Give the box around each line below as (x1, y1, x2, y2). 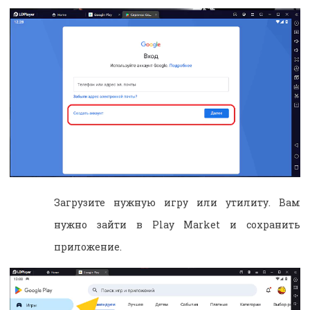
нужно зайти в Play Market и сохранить (54, 217, 300, 231)
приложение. (54, 239, 122, 253)
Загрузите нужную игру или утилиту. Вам (54, 195, 300, 209)
